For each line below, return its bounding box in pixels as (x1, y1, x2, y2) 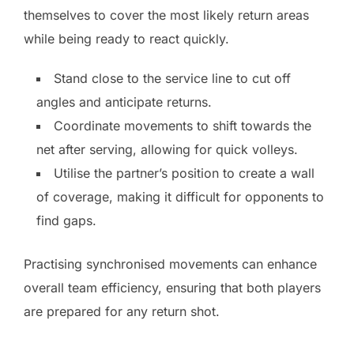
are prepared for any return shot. (24, 303, 220, 319)
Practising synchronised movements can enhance (24, 255, 317, 272)
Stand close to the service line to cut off (54, 70, 291, 86)
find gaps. (36, 212, 96, 228)
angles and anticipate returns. (36, 93, 212, 110)
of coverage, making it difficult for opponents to (36, 188, 324, 205)
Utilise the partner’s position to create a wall (54, 164, 314, 181)
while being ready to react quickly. (24, 30, 229, 47)
